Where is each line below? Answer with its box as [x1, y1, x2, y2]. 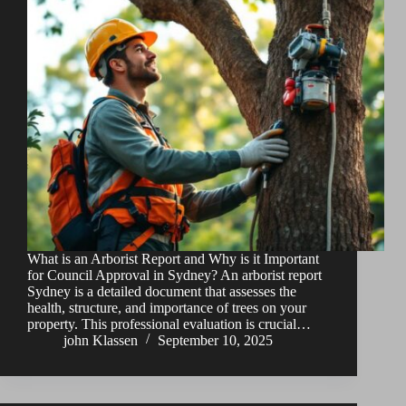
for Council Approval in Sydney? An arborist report [27, 267, 322, 284]
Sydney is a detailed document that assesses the [27, 284, 296, 300]
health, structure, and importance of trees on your [27, 300, 306, 316]
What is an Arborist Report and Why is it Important [27, 251, 319, 267]
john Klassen [63, 333, 138, 349]
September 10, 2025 [158, 333, 273, 349]
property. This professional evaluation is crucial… [27, 316, 311, 333]
